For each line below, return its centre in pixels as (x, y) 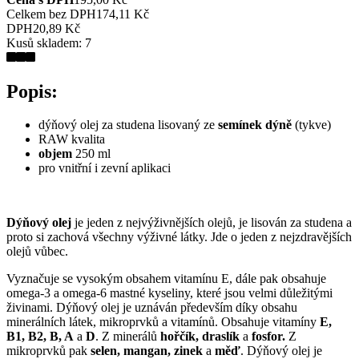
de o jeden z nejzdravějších (284, 237)
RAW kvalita (72, 139)
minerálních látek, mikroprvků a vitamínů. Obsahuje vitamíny (163, 322)
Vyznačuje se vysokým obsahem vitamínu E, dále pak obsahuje (166, 279)
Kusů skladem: (46, 42)
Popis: (32, 91)
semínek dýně (255, 125)
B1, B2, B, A (40, 337)
